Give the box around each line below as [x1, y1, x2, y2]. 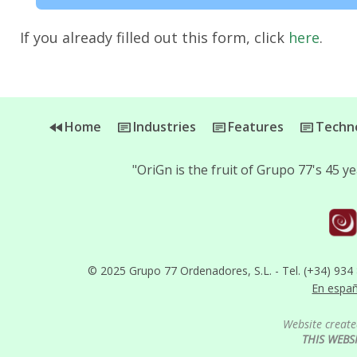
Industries [130, 118, 197, 135]
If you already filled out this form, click [20, 28, 288, 47]
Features [225, 118, 284, 135]
